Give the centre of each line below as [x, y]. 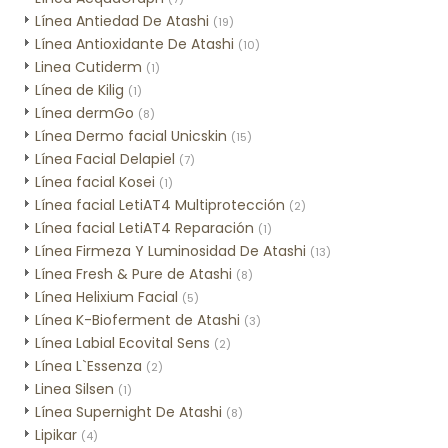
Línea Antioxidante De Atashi [134, 44]
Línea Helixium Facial [106, 297]
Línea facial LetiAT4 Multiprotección [160, 205]
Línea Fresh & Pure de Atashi [133, 274]
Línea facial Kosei [95, 182]
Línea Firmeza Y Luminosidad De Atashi [170, 251]
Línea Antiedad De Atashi [122, 21]
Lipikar [56, 435]
